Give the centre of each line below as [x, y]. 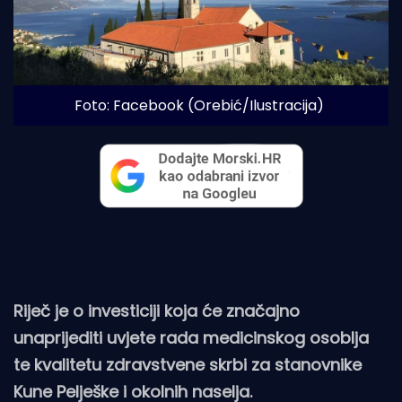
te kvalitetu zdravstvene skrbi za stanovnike [188, 365]
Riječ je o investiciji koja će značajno [157, 311]
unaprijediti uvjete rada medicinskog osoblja [191, 338]
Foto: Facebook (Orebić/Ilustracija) [199, 106]
